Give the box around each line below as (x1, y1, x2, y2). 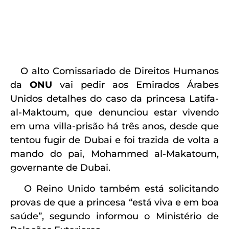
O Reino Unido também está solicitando (10, 183, 219, 195)
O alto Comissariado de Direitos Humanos (10, 65, 219, 77)
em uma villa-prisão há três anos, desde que (10, 120, 219, 132)
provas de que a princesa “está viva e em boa (10, 197, 219, 209)
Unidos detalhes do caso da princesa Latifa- (10, 93, 219, 104)
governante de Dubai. (10, 162, 110, 173)
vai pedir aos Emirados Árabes (60, 79, 219, 90)
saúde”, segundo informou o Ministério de (10, 211, 219, 222)
